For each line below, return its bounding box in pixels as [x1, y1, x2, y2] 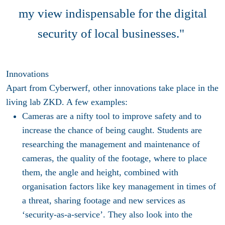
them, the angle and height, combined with [22, 167, 178, 178]
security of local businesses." [38, 27, 187, 41]
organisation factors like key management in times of [22, 181, 216, 192]
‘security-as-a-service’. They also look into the [22, 209, 192, 220]
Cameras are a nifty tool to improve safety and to [22, 111, 201, 122]
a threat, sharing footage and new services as [22, 195, 185, 206]
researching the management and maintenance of [22, 139, 200, 150]
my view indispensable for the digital [18, 7, 207, 21]
